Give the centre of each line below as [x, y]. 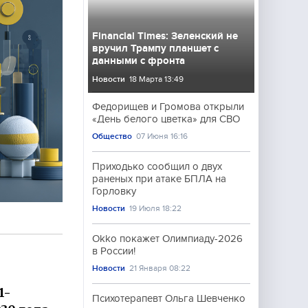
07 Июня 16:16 [162, 136]
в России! [114, 251]
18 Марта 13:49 [157, 79]
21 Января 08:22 [160, 268]
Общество [112, 136]
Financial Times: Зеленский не [165, 36]
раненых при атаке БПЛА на [159, 179]
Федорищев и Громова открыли [168, 107]
